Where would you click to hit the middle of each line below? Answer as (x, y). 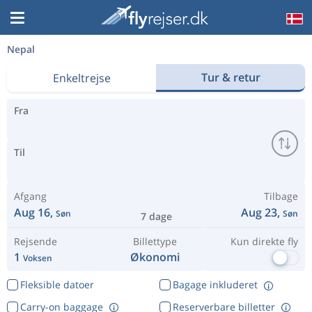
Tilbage (281, 196)
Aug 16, (35, 212)
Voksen (38, 258)
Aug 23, (262, 212)
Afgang (30, 196)
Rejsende (36, 241)
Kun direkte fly (264, 241)
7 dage (156, 216)
